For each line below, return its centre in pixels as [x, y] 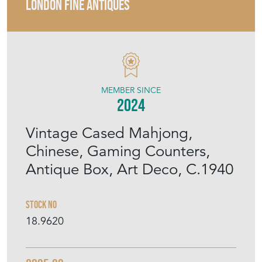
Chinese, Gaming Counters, [118, 151]
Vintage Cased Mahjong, [109, 133]
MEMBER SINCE [131, 90]
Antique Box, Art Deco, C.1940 [130, 169]
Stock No [41, 205]
